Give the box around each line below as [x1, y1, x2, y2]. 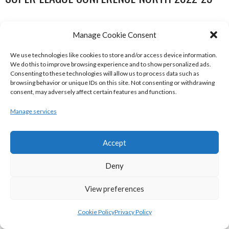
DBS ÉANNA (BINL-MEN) [29, 126, 91, 138]
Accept [103, 138, 126, 147]
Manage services [10, 107, 57, 115]
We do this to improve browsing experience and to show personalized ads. [10, 60, 211, 68]
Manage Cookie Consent [73, 30, 156, 39]
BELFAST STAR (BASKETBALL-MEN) [122, 126, 216, 138]
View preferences [85, 184, 144, 193]
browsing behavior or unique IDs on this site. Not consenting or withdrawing [10, 79, 215, 86]
